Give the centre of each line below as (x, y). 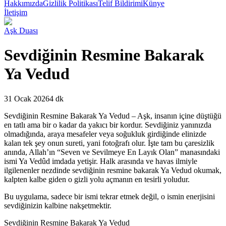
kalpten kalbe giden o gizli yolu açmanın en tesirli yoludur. (97, 179)
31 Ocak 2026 (27, 98)
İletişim (16, 12)
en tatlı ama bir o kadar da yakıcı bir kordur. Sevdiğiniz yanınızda (108, 125)
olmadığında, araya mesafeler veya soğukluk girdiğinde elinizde (105, 134)
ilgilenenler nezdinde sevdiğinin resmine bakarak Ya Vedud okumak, (113, 170)
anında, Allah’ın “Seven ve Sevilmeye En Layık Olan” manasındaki (112, 152)
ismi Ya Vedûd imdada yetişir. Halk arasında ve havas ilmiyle (101, 161)
